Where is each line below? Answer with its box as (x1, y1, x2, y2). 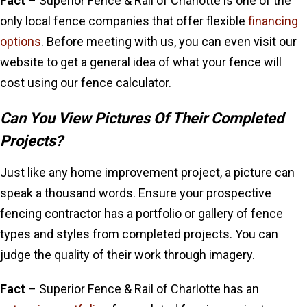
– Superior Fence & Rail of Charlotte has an (25, 282, 259, 296)
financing (248, 14, 298, 28)
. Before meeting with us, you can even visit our (41, 34, 297, 49)
